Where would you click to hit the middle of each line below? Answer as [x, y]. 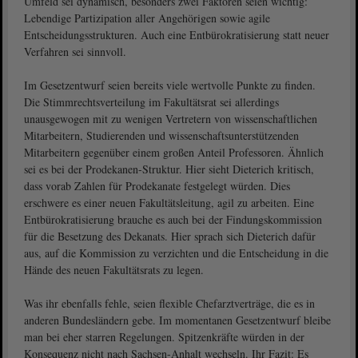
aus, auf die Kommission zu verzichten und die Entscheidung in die [176, 253]
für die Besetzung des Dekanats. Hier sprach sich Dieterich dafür [170, 237]
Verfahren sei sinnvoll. [75, 52]
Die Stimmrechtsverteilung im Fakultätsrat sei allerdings [151, 102]
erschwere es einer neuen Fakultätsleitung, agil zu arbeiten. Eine [169, 203]
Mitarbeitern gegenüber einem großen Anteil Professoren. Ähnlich [174, 153]
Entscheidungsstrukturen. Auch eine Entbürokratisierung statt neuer [177, 35]
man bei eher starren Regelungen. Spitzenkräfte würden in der [164, 337]
